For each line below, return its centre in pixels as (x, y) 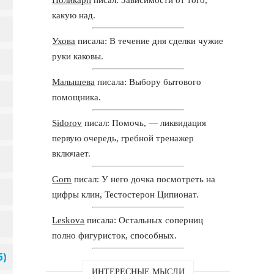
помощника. (77, 97)
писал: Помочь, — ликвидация (144, 123)
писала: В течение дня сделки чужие (150, 41)
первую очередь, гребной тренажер (123, 138)
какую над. (74, 15)
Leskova (68, 220)
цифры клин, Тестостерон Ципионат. (126, 194)
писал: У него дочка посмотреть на (144, 179)
